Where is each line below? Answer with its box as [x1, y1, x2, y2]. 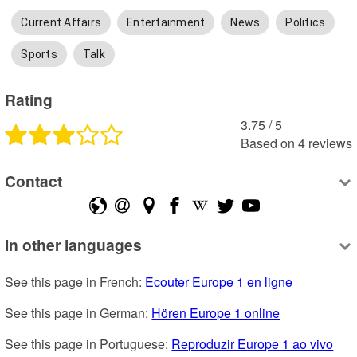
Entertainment [127, 16, 206, 29]
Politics [285, 16, 326, 29]
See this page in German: [5, 304, 152, 323]
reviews [308, 133, 352, 152]
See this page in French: [5, 273, 146, 292]
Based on [240, 133, 295, 152]
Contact [5, 170, 63, 193]
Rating [5, 88, 53, 111]
